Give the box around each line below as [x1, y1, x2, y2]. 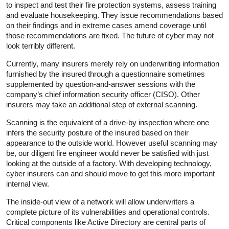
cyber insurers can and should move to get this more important [6, 169, 215, 178]
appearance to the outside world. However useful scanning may [6, 138, 217, 147]
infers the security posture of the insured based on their [6, 128, 189, 137]
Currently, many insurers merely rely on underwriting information [6, 59, 219, 68]
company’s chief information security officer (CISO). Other [6, 89, 200, 99]
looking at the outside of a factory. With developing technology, [6, 158, 212, 168]
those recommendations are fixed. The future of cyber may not [6, 31, 214, 40]
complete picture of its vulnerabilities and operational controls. [6, 207, 210, 216]
